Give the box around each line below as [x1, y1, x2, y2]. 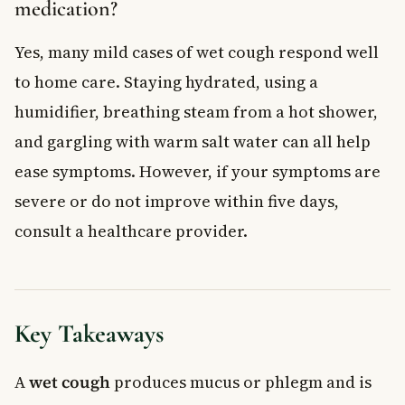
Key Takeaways [14, 317, 164, 349]
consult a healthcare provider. [14, 219, 248, 242]
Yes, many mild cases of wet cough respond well [14, 40, 379, 63]
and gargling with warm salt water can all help [14, 129, 371, 153]
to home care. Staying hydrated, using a [14, 70, 318, 93]
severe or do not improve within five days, [14, 189, 339, 212]
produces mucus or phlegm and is [110, 370, 372, 393]
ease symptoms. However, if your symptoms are [14, 159, 381, 183]
